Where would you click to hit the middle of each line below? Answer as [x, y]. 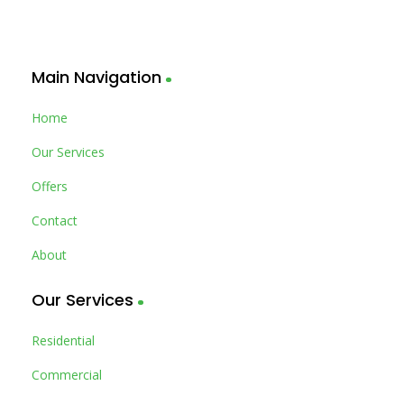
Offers [50, 186]
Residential [63, 340]
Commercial [67, 375]
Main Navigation [96, 77]
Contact [55, 220]
